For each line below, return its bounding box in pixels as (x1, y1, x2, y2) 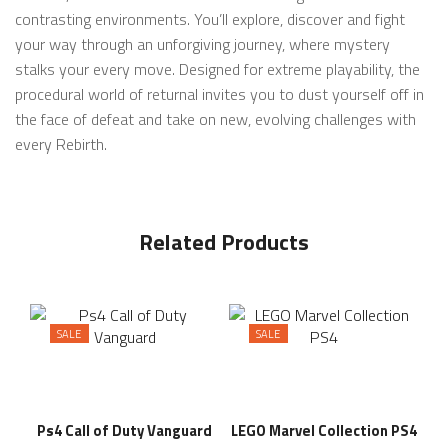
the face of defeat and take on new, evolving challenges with (15, 106, 416, 131)
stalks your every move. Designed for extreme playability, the (15, 56, 420, 81)
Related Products (139, 224, 309, 259)
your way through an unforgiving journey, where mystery (15, 31, 390, 56)
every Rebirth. (15, 131, 107, 156)
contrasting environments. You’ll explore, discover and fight (15, 6, 405, 31)
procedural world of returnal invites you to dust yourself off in (15, 81, 424, 106)
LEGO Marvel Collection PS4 (230, 418, 417, 442)
